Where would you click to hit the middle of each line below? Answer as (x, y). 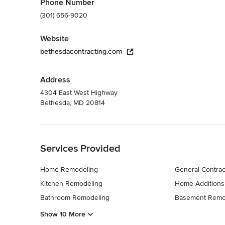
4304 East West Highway (79, 92)
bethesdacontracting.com (81, 51)
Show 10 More (63, 214)
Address (55, 80)
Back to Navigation (70, 129)
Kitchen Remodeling (71, 183)
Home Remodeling (69, 169)
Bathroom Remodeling (75, 197)
